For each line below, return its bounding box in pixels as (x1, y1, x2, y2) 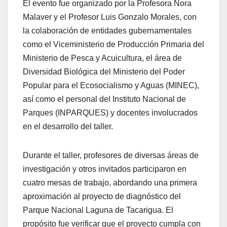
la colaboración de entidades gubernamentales (23, 26, 192, 35)
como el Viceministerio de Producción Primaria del (23, 40, 204, 49)
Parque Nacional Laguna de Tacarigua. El (23, 205, 173, 214)
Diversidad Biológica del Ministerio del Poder (23, 67, 185, 76)
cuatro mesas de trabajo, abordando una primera (23, 178, 197, 187)
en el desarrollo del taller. (23, 122, 113, 131)
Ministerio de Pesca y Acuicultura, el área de (23, 53, 182, 62)
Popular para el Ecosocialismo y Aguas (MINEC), (23, 81, 199, 90)
